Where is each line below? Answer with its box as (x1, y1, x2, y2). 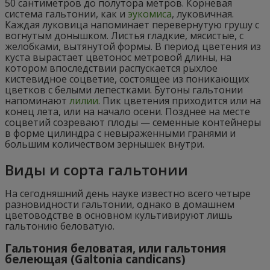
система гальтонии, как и (5, 7, 128, 20)
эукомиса (128, 7, 172, 20)
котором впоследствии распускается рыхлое (5, 61, 218, 75)
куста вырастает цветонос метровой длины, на (5, 51, 231, 64)
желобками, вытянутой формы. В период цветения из (5, 40, 261, 53)
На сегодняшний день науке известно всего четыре (5, 187, 251, 200)
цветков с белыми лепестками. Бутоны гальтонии (5, 83, 243, 96)
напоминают (5, 94, 69, 107)
